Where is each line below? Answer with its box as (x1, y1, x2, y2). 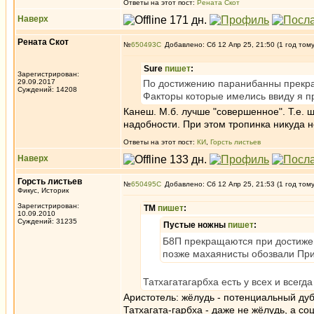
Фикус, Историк (18, 186, 69, 194)
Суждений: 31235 (18, 217, 77, 225)
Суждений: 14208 (18, 86, 77, 93)
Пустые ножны (163, 220, 228, 230)
